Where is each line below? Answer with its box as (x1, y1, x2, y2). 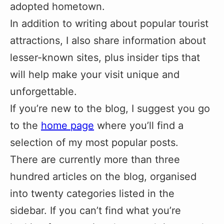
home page (41, 119, 94, 132)
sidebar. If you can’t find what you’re (10, 204, 181, 217)
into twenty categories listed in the (10, 187, 174, 200)
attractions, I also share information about (10, 34, 206, 47)
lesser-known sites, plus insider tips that (10, 51, 200, 64)
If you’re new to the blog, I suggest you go (10, 102, 210, 115)
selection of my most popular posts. (10, 136, 178, 149)
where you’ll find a (94, 119, 183, 132)
